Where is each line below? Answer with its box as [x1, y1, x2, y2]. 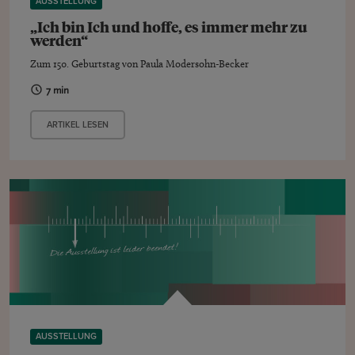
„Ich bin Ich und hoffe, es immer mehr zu [30, 15, 308, 36]
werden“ [30, 29, 89, 50]
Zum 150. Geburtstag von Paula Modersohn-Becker [30, 56, 250, 70]
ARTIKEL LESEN [47, 119, 109, 130]
